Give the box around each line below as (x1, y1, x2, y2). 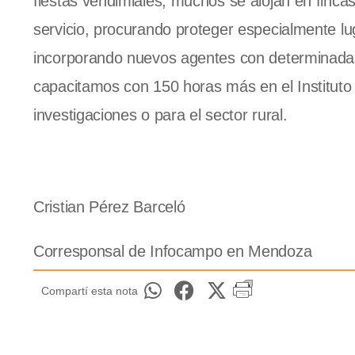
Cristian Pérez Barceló (33, 198, 185, 216)
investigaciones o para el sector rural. (33, 106, 288, 124)
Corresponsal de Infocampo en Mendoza (33, 242, 312, 261)
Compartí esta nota (41, 284, 138, 298)
